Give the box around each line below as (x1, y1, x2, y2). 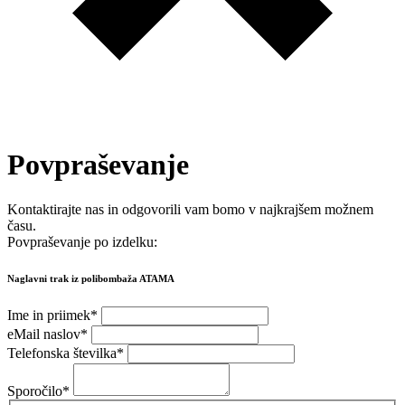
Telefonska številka (7, 344, 117, 361)
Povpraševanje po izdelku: (7, 233, 157, 250)
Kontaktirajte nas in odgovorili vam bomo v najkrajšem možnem (7, 201, 373, 217)
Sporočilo (7, 382, 62, 399)
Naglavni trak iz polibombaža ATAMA (7, 272, 174, 284)
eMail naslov (7, 325, 80, 342)
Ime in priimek (7, 306, 90, 323)
